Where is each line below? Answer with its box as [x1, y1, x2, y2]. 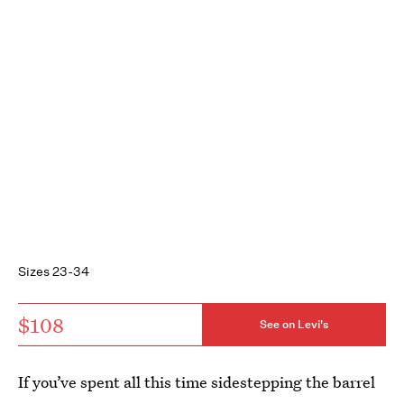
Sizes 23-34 [18, 262, 89, 280]
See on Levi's [260, 317, 328, 333]
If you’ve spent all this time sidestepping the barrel [18, 371, 375, 392]
